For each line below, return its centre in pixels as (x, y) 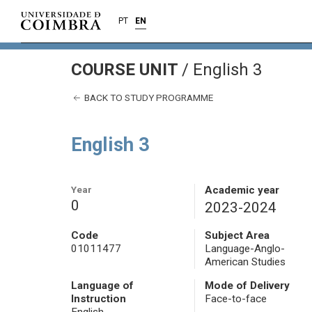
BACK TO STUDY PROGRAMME (148, 97)
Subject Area (237, 236)
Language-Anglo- (244, 249)
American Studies (245, 262)
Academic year (242, 190)
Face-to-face (235, 299)
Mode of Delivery (247, 286)
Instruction (99, 299)
